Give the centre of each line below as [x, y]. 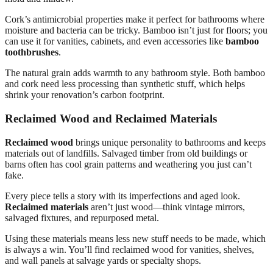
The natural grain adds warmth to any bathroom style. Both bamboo [135, 73]
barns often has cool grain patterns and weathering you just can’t [128, 164]
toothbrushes [32, 52]
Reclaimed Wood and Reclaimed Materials [111, 118]
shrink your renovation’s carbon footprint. [85, 95]
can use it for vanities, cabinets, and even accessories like [115, 41]
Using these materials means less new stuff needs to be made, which [135, 238]
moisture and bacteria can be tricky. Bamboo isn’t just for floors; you [136, 30]
